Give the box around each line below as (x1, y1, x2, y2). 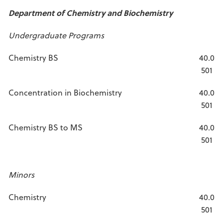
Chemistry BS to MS (8, 121, 83, 133)
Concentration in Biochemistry (8, 87, 122, 98)
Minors (8, 169, 34, 180)
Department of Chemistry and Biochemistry (8, 7, 173, 18)
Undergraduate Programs (8, 29, 104, 41)
